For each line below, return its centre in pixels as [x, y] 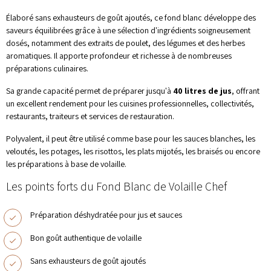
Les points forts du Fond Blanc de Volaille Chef [116, 187]
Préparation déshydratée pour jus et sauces [106, 215]
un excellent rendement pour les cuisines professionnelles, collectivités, [130, 103]
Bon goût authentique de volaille [86, 238]
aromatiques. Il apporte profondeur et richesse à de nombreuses [119, 56]
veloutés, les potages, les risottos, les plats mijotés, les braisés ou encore [133, 151]
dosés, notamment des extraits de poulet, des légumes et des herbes [126, 43]
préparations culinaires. [47, 68]
